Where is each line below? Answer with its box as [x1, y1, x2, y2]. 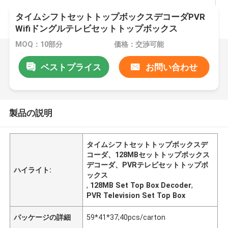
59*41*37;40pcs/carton [87, 213, 166, 221]
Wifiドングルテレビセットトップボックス [15, 23, 178, 34]
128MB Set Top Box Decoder [90, 181, 192, 189]
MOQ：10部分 [15, 40, 63, 49]
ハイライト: [14, 165, 52, 174]
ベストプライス [40, 62, 101, 72]
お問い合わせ [145, 62, 197, 72]
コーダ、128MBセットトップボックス [87, 150, 210, 159]
